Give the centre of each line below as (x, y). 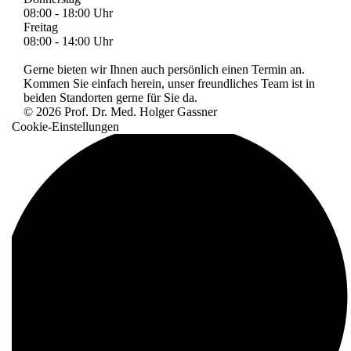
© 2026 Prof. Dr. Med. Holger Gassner (120, 112)
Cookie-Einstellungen (65, 127)
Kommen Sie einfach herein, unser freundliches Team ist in (169, 84)
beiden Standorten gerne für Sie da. (110, 98)
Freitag (41, 27)
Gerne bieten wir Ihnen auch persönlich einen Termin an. (164, 70)
